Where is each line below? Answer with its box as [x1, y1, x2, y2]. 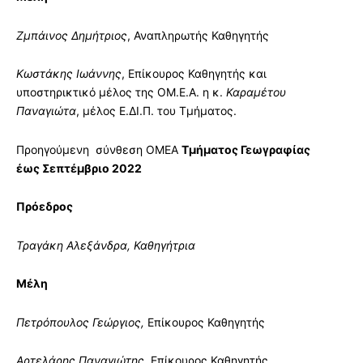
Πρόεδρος [16, 199, 73, 213]
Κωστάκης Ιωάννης [16, 66, 122, 80]
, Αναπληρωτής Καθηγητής [127, 28, 269, 42]
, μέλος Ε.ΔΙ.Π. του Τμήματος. [76, 104, 237, 117]
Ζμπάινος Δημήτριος [16, 28, 127, 42]
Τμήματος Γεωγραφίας [181, 142, 310, 156]
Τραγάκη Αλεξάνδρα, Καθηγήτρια [16, 237, 195, 252]
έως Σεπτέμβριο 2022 [16, 160, 142, 175]
